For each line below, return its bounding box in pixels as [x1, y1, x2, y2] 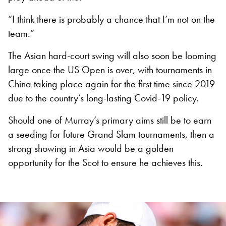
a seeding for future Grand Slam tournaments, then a [8, 127, 214, 141]
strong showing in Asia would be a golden [8, 141, 174, 155]
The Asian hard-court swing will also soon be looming [8, 48, 216, 62]
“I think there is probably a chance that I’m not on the [8, 12, 215, 26]
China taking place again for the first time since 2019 [8, 77, 215, 90]
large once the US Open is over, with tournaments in [8, 63, 212, 76]
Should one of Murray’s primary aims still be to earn [8, 113, 211, 127]
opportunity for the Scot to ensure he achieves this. [8, 155, 203, 169]
